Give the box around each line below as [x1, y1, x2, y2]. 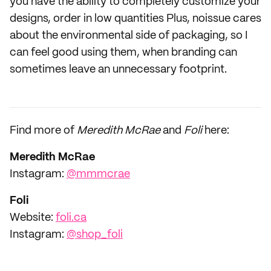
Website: [10, 212, 56, 223]
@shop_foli [67, 229, 123, 240]
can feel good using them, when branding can [10, 47, 237, 58]
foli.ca [56, 212, 87, 223]
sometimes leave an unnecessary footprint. [10, 64, 227, 75]
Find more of [10, 125, 74, 136]
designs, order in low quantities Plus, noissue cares [10, 13, 261, 24]
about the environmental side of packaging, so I [10, 30, 248, 41]
